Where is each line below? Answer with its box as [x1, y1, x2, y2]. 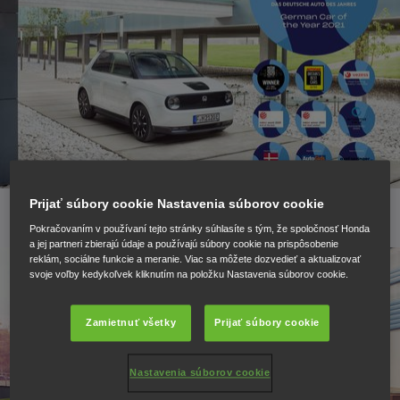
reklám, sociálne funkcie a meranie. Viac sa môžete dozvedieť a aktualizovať [29, 253, 362, 264]
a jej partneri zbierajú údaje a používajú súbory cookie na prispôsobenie [29, 237, 339, 249]
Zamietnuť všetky [86, 316, 177, 328]
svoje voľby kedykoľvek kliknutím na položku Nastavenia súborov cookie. [29, 268, 349, 279]
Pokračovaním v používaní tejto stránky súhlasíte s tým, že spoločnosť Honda [29, 222, 371, 234]
